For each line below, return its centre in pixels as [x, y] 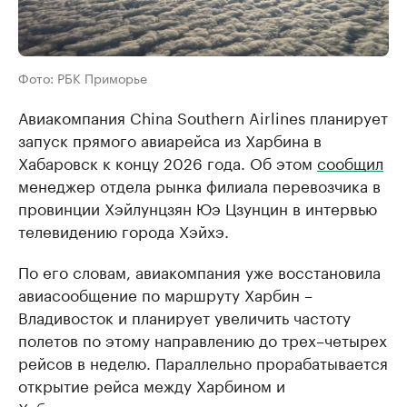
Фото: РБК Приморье [83, 77]
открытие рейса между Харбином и [152, 384]
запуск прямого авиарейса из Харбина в [170, 139]
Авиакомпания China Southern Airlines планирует [203, 116]
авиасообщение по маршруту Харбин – [165, 293]
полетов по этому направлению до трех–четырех [203, 339]
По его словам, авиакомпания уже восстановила [199, 271]
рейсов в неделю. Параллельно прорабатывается [203, 362]
